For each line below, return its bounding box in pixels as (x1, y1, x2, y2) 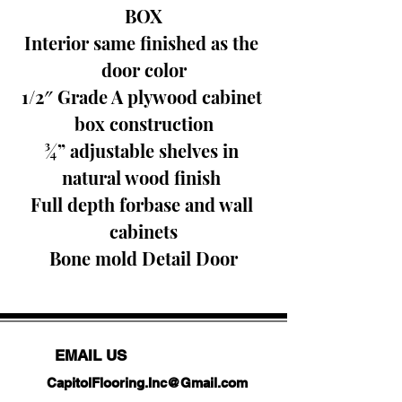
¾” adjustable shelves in (44, 138, 243, 162)
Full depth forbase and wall (30, 192, 258, 216)
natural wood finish (62, 165, 225, 189)
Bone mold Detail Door (49, 246, 238, 270)
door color (100, 57, 187, 82)
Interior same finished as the (24, 31, 263, 55)
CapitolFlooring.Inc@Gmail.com (47, 375, 248, 390)
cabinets (109, 219, 178, 243)
